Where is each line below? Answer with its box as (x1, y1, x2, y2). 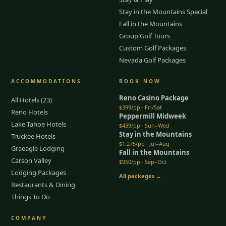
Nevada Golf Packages (119, 55, 186, 65)
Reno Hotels (11, 107, 48, 117)
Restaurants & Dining (11, 180, 76, 189)
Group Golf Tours (119, 31, 170, 40)
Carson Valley (11, 155, 52, 165)
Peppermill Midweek (119, 111, 186, 121)
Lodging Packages (11, 167, 67, 177)
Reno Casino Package (119, 93, 189, 102)
